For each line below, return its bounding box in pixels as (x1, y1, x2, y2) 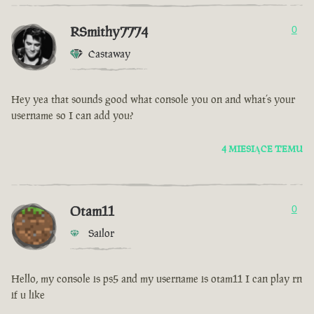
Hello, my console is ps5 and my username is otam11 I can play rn (11, 272, 302, 286)
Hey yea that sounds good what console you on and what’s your (11, 93, 295, 107)
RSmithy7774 (70, 22, 148, 41)
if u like (11, 288, 45, 302)
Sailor (88, 226, 114, 240)
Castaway (88, 47, 130, 61)
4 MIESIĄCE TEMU (221, 143, 303, 156)
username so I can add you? (11, 109, 133, 123)
